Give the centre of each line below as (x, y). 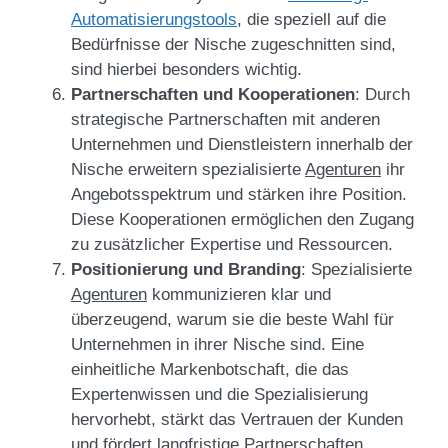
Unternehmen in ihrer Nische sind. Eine (217, 344)
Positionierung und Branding (186, 269)
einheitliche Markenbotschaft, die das (210, 369)
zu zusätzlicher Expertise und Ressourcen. (232, 244)
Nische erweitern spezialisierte (188, 169)
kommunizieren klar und (239, 294)
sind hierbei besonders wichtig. (186, 69)
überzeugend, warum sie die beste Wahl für (232, 319)
